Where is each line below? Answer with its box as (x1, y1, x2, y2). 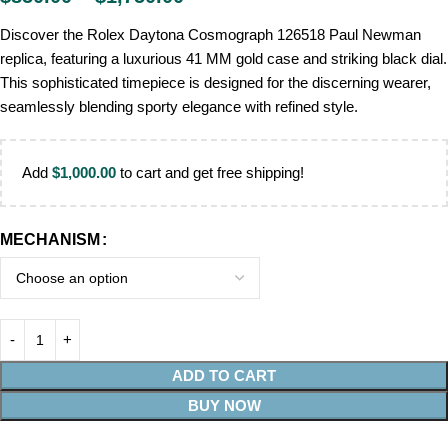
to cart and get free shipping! (116, 164, 304, 182)
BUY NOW (187, 397, 261, 415)
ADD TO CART (172, 367, 276, 385)
